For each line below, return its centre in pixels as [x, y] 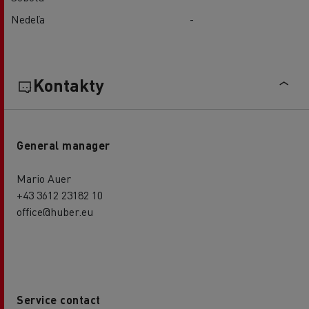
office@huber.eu [55, 211]
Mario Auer [44, 178]
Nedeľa [28, 19]
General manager [63, 145]
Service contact [59, 299]
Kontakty [68, 84]
